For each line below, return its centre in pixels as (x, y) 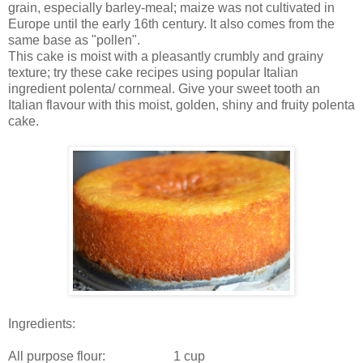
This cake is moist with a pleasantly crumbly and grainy (166, 56)
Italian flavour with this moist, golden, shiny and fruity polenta (181, 105)
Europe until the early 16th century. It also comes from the (171, 23)
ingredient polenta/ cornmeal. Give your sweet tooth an (164, 88)
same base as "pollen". (74, 40)
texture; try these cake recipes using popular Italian (153, 72)
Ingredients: (42, 323)
